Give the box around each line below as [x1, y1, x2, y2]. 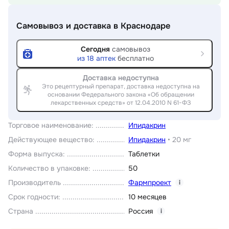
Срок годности [8, 192, 58, 202]
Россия [128, 207, 153, 216]
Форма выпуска [8, 149, 63, 159]
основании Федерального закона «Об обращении [47, 90, 194, 99]
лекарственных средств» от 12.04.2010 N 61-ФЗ [50, 99, 191, 107]
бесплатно [116, 54, 154, 63]
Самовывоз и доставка [16, 20, 113, 32]
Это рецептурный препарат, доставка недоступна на [41, 82, 200, 91]
